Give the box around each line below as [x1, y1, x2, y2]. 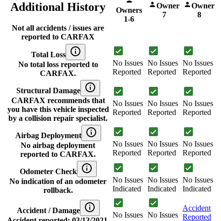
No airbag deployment [21, 141, 95, 149]
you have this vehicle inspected [7, 105, 109, 113]
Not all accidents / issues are [12, 24, 104, 33]
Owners [116, 5, 142, 14]
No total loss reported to [18, 60, 98, 69]
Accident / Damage [16, 206, 80, 215]
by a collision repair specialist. [8, 113, 108, 122]
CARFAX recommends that [11, 96, 105, 105]
